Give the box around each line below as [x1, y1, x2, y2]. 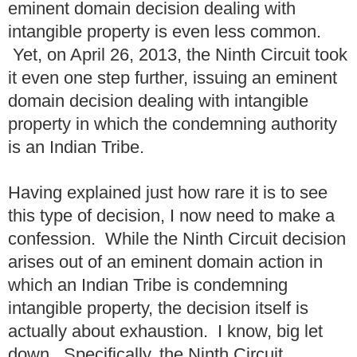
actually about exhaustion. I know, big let [8, 320, 323, 341]
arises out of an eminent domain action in [8, 251, 323, 272]
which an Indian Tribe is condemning [8, 274, 288, 295]
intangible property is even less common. [8, 22, 321, 42]
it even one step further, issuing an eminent [8, 68, 337, 88]
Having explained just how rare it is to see [8, 182, 328, 202]
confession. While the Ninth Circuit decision [8, 228, 346, 249]
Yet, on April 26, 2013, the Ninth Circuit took [8, 45, 347, 65]
